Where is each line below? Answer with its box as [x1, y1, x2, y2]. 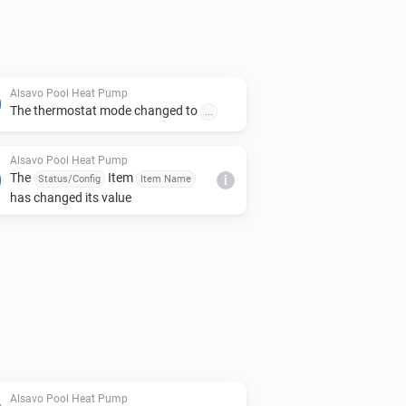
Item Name [140, 172, 191, 185]
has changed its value [10, 189, 131, 205]
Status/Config [38, 172, 101, 185]
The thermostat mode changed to [10, 102, 200, 118]
